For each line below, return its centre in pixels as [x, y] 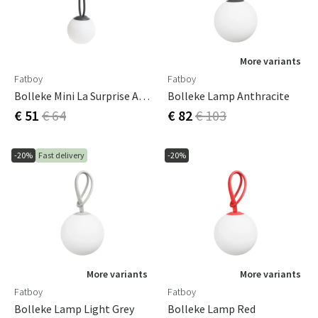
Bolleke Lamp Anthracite [229, 96]
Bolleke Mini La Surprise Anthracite [144, 96]
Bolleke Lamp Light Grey [74, 309]
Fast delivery [61, 155]
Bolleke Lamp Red [212, 309]
